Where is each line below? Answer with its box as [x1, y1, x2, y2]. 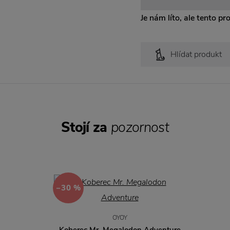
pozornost [111, 118, 169, 137]
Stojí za [61, 118, 111, 137]
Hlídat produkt [170, 48, 222, 60]
